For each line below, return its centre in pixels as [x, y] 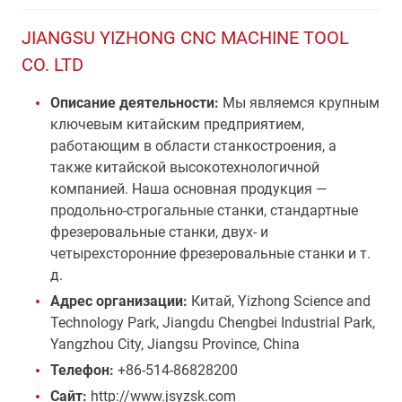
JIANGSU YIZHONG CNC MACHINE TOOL [185, 38]
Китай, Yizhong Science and [281, 301]
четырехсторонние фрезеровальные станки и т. [210, 253]
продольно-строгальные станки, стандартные [204, 210]
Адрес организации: [121, 301]
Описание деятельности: [135, 103]
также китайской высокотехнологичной [185, 167]
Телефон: [82, 370]
